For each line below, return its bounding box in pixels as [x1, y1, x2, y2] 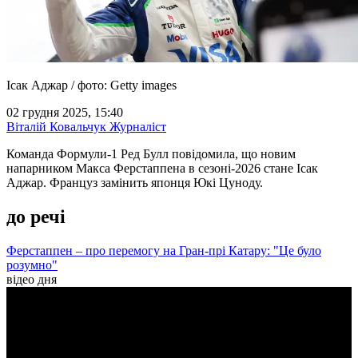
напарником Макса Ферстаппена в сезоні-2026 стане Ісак [6, 161, 318, 176]
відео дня [6, 272, 57, 286]
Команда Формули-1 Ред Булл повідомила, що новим [6, 147, 296, 161]
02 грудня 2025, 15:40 [6, 105, 123, 120]
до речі [6, 206, 66, 227]
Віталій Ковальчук [6, 120, 106, 134]
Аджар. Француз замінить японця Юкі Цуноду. [6, 176, 263, 190]
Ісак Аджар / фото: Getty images [6, 78, 177, 93]
